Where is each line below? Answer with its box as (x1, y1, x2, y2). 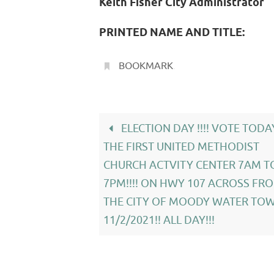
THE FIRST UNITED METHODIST (103, 140, 259, 154)
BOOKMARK (118, 60, 173, 72)
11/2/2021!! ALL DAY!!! (103, 213, 215, 227)
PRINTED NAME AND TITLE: (99, 26, 245, 40)
